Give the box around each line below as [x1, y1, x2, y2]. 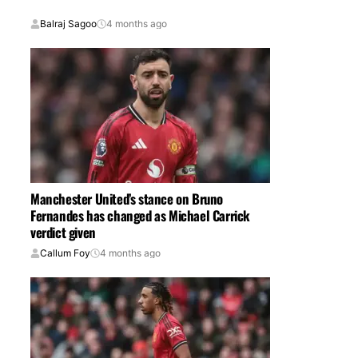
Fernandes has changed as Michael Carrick [30, 205, 250, 225]
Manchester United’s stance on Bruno [30, 188, 223, 209]
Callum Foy [40, 247, 90, 260]
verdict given [30, 221, 96, 242]
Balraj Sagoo [40, 18, 97, 30]
